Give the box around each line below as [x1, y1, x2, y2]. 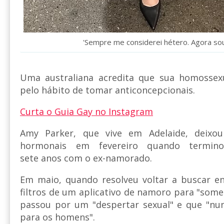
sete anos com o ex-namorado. [20, 151, 152, 164]
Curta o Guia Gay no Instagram [20, 105, 153, 117]
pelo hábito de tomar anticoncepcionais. [20, 83, 195, 96]
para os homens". [20, 210, 95, 223]
